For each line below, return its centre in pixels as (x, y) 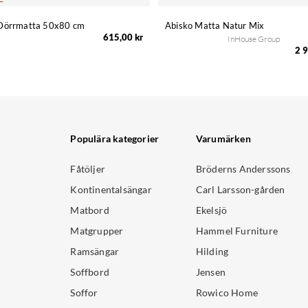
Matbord (90, 210)
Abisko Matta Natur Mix (215, 26)
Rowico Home (227, 293)
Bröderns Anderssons (243, 169)
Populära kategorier (115, 139)
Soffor (84, 293)
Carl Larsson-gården (240, 190)
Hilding (212, 252)
